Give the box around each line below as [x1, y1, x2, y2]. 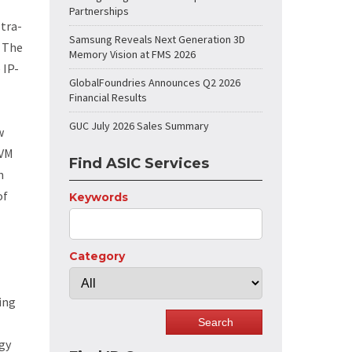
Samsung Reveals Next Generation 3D [69, 32, 245, 46]
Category [69, 249, 125, 263]
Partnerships [69, 4, 129, 18]
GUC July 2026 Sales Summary [69, 119, 209, 133]
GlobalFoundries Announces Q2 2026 [69, 75, 240, 90]
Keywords [69, 190, 128, 204]
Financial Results [69, 90, 147, 104]
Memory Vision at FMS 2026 [69, 47, 196, 61]
